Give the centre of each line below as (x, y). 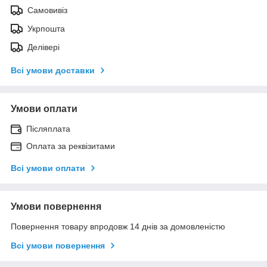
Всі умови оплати (48, 168)
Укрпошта (46, 28)
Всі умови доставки (53, 70)
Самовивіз (47, 10)
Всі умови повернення (58, 245)
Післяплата (48, 128)
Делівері (44, 47)
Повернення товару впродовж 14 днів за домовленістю (118, 226)
